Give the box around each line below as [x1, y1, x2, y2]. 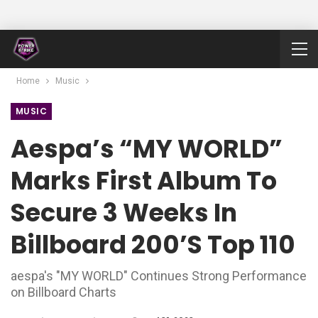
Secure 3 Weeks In [11, 195, 237, 230]
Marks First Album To [11, 163, 277, 198]
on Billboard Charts [11, 285, 116, 300]
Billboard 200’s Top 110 [11, 227, 295, 262]
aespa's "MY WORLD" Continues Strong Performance [11, 268, 307, 283]
